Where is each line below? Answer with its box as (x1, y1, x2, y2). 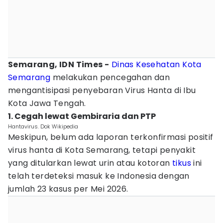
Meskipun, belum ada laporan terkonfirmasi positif (8, 131, 214, 143)
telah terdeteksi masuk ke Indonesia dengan (8, 170, 190, 182)
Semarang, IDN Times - (8, 59, 110, 70)
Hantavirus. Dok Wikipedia (8, 122, 78, 130)
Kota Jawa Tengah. (8, 98, 89, 109)
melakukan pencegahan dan (50, 72, 170, 83)
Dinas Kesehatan (111, 59, 180, 70)
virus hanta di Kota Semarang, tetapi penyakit (8, 144, 196, 156)
